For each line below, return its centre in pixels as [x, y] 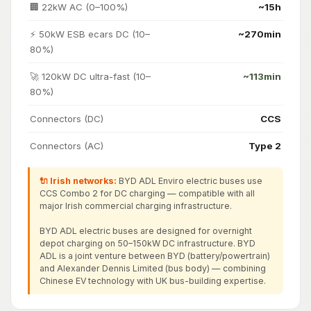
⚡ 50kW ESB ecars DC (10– [90, 34]
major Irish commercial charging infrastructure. [135, 205]
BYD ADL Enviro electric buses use [189, 180]
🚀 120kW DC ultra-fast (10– [90, 77]
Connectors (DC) [67, 119]
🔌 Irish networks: [78, 180]
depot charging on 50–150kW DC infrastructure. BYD [147, 243]
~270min [260, 34]
